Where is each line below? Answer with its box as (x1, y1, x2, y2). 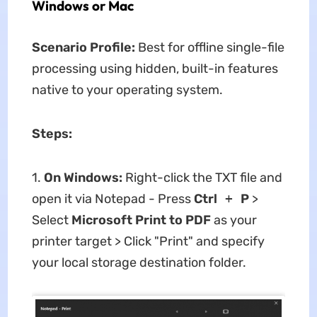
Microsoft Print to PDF (71, 212, 211, 229)
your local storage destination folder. (31, 255, 246, 271)
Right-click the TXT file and (122, 170, 282, 186)
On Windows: (43, 170, 122, 186)
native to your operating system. (31, 82, 223, 98)
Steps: (31, 126, 72, 142)
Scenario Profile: (31, 40, 135, 56)
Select (31, 212, 71, 229)
